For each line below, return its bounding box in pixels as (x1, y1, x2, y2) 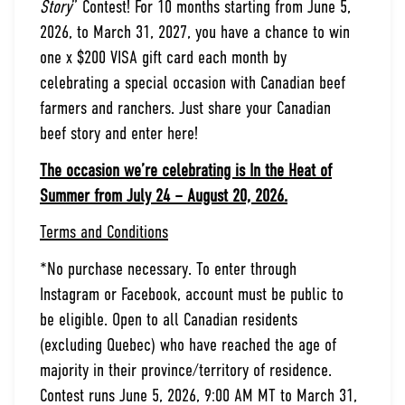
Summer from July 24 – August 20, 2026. (40, 187, 287, 206)
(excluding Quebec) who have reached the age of (40, 337, 336, 356)
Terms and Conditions (40, 224, 168, 243)
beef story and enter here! (40, 125, 198, 144)
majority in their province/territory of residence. (40, 363, 332, 381)
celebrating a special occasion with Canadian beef (40, 74, 345, 93)
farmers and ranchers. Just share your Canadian (40, 99, 331, 118)
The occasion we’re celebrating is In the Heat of (40, 162, 332, 181)
